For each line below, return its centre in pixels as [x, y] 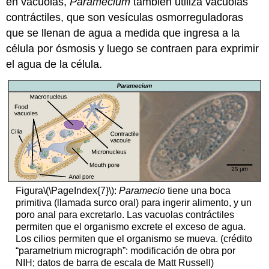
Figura [29, 191]
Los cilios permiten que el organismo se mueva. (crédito [134, 239]
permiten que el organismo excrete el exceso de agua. [130, 227]
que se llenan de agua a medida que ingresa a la [123, 33]
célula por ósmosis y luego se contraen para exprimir [133, 48]
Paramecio [142, 191]
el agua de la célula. [54, 64]
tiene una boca [198, 191]
